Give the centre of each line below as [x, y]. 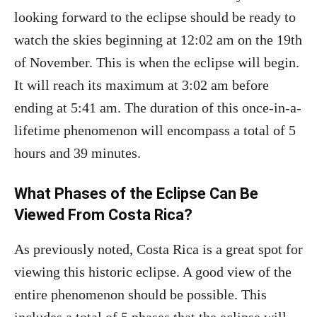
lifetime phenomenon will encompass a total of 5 [155, 130]
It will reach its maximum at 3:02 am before [142, 85]
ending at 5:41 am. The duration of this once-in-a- [158, 108]
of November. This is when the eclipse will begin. [157, 62]
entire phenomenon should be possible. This [140, 294]
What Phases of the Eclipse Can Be [136, 194]
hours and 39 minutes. [77, 153]
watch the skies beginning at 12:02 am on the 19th [158, 40]
